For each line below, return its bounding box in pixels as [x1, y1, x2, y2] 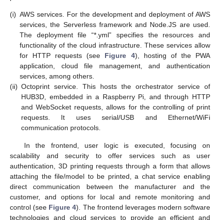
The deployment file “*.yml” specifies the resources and [20, 31, 210, 39]
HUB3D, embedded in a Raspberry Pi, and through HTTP [21, 93, 210, 101]
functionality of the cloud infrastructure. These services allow [20, 41, 210, 50]
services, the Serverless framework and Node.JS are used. [20, 21, 210, 29]
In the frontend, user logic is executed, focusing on [24, 141, 210, 149]
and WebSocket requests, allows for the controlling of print [21, 103, 210, 111]
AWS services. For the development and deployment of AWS [20, 10, 210, 19]
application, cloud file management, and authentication [20, 62, 210, 70]
